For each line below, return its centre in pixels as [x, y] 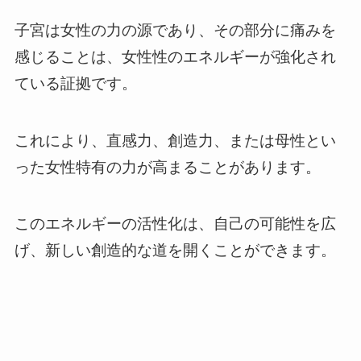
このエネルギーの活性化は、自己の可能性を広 [175, 224]
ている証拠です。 [75, 83]
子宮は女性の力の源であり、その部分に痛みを [175, 30]
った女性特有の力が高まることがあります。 [167, 167]
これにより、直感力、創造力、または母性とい [175, 140]
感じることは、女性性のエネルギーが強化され [175, 56]
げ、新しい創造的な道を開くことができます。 [175, 251]
